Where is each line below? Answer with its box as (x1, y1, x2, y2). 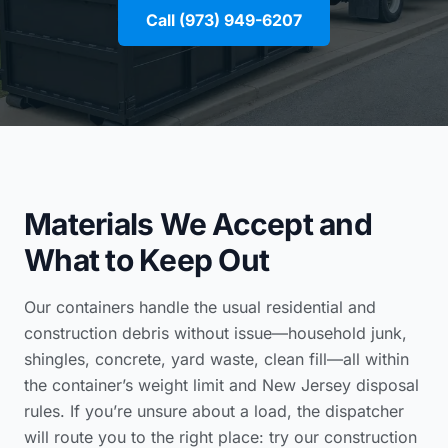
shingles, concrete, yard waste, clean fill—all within (24, 348, 409, 369)
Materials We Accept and (24, 205, 372, 242)
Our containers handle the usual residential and (24, 296, 376, 317)
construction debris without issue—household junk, (24, 322, 407, 343)
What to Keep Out (24, 241, 269, 278)
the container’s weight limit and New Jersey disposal (24, 374, 419, 395)
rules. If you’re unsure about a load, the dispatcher (24, 400, 404, 421)
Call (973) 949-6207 (146, 9, 302, 30)
